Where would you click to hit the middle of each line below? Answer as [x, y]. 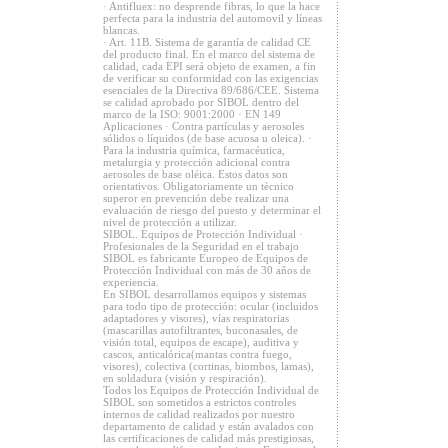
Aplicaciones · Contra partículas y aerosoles [203, 126]
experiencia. [131, 282]
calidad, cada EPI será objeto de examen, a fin [209, 66]
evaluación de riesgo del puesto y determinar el [212, 210]
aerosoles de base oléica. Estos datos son [195, 174]
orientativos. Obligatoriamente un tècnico [198, 186]
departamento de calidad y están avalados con [208, 426]
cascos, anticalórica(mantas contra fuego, [197, 354]
